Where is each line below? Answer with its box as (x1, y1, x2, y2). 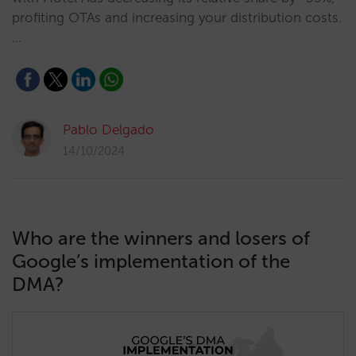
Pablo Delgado (63, 122, 154, 137)
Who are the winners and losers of (12, 226, 310, 250)
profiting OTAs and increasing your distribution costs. (12, 10, 342, 25)
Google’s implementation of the (12, 250, 290, 273)
